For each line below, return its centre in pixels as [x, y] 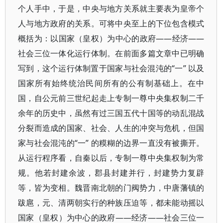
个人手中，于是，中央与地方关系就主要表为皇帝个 [111, 8]
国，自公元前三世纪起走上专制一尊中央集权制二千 [111, 98]
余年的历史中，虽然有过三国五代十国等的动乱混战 [111, 113]
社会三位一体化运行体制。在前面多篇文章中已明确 [111, 53]
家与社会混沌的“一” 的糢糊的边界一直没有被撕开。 [111, 143]
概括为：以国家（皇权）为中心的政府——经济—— [111, 38]
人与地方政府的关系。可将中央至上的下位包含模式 [111, 23]
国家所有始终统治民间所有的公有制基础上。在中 [111, 83]
